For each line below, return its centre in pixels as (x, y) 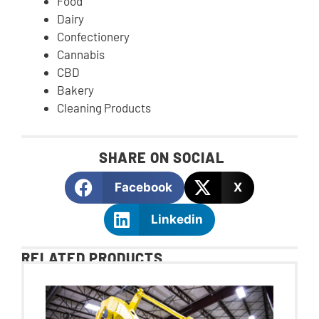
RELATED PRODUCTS (92, 258)
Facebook (143, 188)
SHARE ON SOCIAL (161, 158)
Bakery (75, 90)
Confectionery (93, 37)
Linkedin (177, 220)
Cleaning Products (104, 108)
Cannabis (81, 54)
